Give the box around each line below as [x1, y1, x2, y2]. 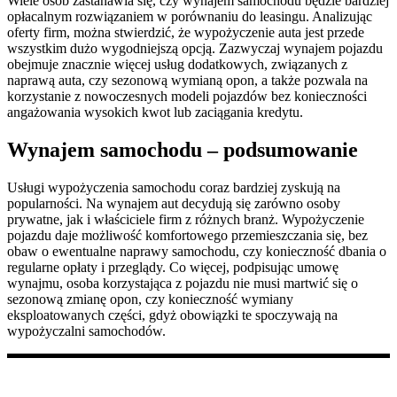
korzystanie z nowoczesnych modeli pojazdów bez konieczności [7, 88, 367, 104]
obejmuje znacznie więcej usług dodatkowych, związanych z [7, 56, 347, 72]
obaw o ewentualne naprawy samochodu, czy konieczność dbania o [7, 243, 386, 259]
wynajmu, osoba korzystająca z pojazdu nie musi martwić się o [7, 275, 358, 291]
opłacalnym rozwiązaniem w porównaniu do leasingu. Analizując [7, 8, 372, 24]
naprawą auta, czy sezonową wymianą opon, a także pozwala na [7, 72, 368, 88]
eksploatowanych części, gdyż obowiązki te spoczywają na [7, 307, 338, 323]
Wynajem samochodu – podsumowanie [7, 137, 358, 161]
